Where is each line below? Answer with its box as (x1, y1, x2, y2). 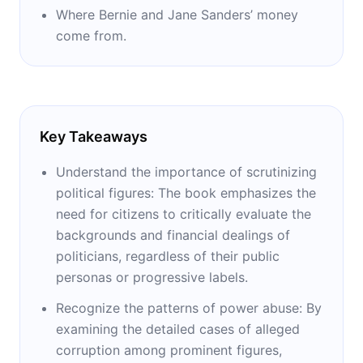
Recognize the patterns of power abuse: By (56, 299, 322, 316)
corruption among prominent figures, (56, 341, 282, 358)
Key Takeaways (40, 127, 147, 145)
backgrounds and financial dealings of (56, 226, 290, 243)
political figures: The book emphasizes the (56, 184, 316, 201)
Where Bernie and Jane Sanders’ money (56, 6, 298, 23)
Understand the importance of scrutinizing (56, 163, 317, 180)
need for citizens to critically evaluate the (56, 205, 311, 222)
